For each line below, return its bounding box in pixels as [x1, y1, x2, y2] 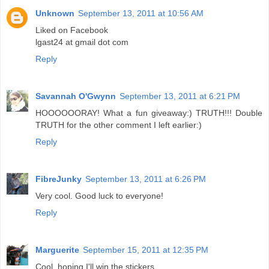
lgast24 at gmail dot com [35, 37, 128, 47]
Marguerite [35, 245, 79, 255]
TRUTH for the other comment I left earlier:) [35, 120, 202, 130]
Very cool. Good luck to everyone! [35, 191, 163, 201]
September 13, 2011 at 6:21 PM [119, 91, 240, 101]
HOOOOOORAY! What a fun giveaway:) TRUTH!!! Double [35, 108, 262, 118]
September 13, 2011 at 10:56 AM [78, 8, 204, 19]
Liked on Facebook [35, 25, 108, 35]
